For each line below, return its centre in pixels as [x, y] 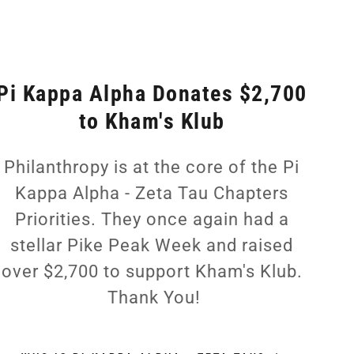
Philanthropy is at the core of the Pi [152, 167]
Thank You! [152, 297]
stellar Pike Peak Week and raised [152, 245]
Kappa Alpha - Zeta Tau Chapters [152, 193]
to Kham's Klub [152, 121]
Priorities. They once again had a [152, 219]
